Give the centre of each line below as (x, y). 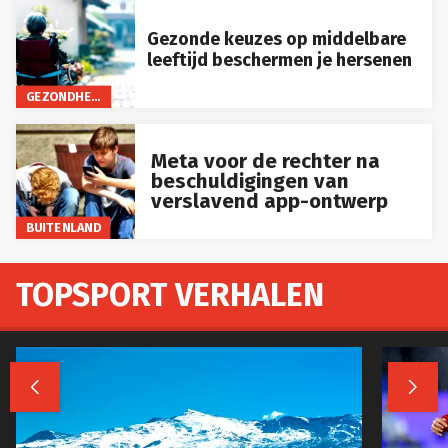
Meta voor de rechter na (265, 161)
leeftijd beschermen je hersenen (279, 60)
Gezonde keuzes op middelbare (276, 39)
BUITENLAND (63, 227)
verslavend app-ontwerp (269, 201)
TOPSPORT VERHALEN (170, 294)
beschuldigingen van (249, 181)
